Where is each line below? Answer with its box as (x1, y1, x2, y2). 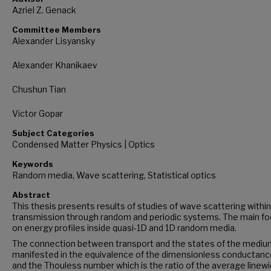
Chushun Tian (12, 83, 66, 94)
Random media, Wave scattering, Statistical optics (12, 169, 216, 180)
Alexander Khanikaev (12, 59, 97, 70)
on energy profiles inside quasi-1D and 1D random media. (12, 222, 237, 233)
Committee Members (12, 24, 101, 34)
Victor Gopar (12, 108, 63, 119)
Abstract (12, 189, 50, 200)
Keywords (12, 158, 53, 169)
